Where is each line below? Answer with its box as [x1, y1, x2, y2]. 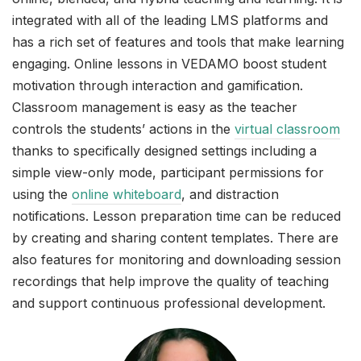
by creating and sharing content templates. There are [12, 230, 338, 247]
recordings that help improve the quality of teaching [12, 273, 329, 290]
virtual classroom [234, 121, 340, 138]
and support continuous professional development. [12, 295, 326, 312]
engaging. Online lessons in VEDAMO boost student [12, 56, 326, 73]
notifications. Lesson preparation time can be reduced [12, 208, 341, 225]
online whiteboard [72, 186, 181, 203]
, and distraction [181, 186, 279, 203]
